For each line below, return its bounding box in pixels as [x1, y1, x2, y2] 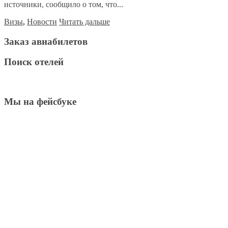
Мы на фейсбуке [4, 96, 76, 107]
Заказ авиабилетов [4, 36, 88, 47]
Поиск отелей [4, 56, 64, 68]
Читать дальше [59, 17, 110, 26]
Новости [27, 17, 57, 26]
